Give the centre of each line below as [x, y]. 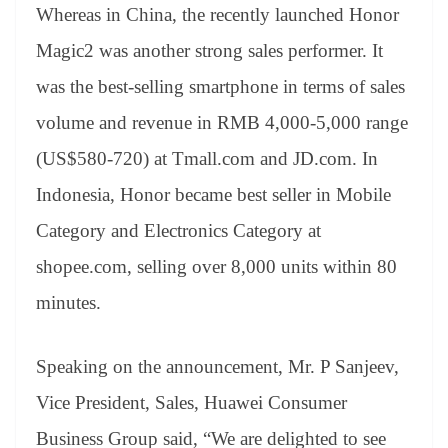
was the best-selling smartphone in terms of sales [220, 86]
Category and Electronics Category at [178, 230]
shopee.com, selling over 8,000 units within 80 [216, 266]
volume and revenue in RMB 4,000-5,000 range [222, 122]
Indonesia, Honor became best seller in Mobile [213, 194]
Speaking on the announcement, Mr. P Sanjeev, [217, 367]
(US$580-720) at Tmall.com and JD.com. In [207, 158]
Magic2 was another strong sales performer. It [209, 50]
